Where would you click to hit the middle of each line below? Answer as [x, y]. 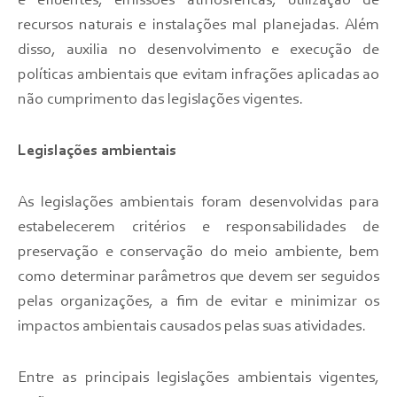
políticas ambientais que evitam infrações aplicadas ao [198, 76]
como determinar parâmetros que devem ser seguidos [198, 278]
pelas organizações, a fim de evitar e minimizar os [198, 303]
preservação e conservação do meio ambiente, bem [198, 253]
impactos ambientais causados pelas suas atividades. [192, 327]
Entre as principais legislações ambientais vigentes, [198, 379]
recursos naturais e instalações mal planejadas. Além [198, 26]
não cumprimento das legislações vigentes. [160, 101]
